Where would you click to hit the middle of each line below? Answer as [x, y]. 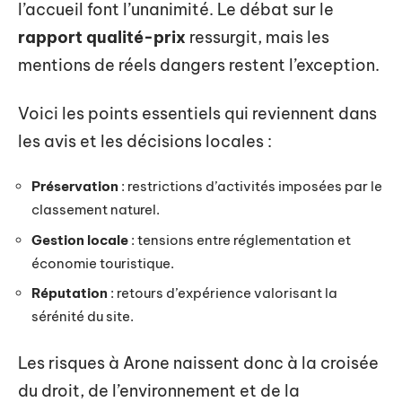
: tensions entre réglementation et [240, 240]
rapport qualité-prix [102, 37]
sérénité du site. [83, 316]
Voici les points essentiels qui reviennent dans [197, 113]
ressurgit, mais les [258, 37]
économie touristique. [103, 263]
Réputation [70, 293]
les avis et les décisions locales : [145, 141]
